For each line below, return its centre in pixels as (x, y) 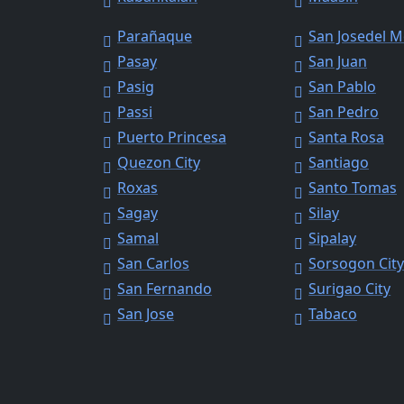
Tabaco (333, 314)
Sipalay (333, 239)
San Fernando (165, 289)
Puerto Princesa (172, 138)
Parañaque (155, 37)
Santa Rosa (347, 138)
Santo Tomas (353, 188)
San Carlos (153, 264)
